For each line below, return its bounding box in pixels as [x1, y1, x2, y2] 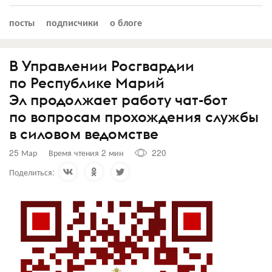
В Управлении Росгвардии [9, 56, 194, 75]
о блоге [110, 15, 142, 29]
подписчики [46, 15, 98, 29]
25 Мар [9, 146, 37, 158]
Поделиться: [9, 165, 55, 178]
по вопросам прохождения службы [9, 107, 259, 126]
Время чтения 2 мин [49, 146, 123, 158]
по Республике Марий [9, 73, 165, 92]
